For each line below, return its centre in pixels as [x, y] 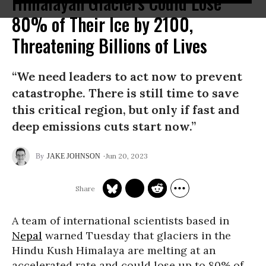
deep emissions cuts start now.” [104, 126]
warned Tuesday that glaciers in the [137, 235]
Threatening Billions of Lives [110, 45]
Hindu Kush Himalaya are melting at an [114, 250]
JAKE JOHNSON [74, 156]
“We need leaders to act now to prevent [127, 76]
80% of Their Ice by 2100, [102, 24]
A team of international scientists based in [121, 221]
